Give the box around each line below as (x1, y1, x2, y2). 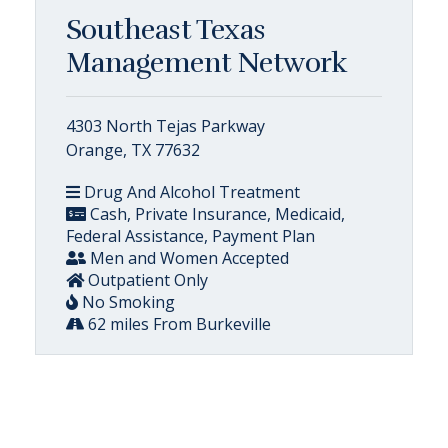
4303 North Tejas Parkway (66, 114, 265, 137)
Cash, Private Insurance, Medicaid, (86, 202, 345, 225)
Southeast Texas (66, 12, 266, 47)
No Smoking (78, 290, 175, 313)
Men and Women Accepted (86, 246, 289, 269)
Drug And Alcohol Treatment (80, 180, 300, 203)
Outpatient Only (84, 268, 208, 291)
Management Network (66, 45, 348, 80)
